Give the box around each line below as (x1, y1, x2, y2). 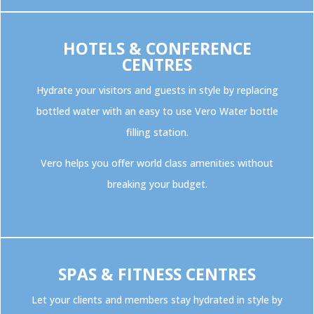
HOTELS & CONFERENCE (62, 37, 252, 60)
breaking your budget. (107, 177, 207, 191)
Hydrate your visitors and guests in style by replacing (36, 83, 278, 97)
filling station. (125, 125, 189, 139)
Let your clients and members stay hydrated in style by (32, 293, 282, 307)
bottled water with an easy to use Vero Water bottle (36, 104, 278, 118)
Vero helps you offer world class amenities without (41, 156, 273, 170)
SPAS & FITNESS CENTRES (58, 263, 256, 286)
